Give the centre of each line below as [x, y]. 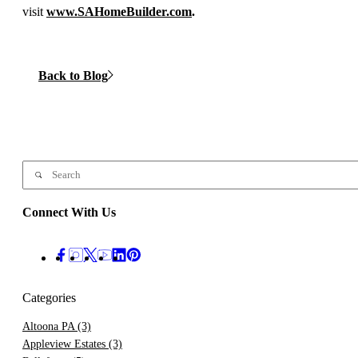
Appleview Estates [66, 344]
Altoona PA [50, 327]
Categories [49, 298]
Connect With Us [69, 213]
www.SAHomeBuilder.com [119, 12]
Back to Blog [73, 75]
